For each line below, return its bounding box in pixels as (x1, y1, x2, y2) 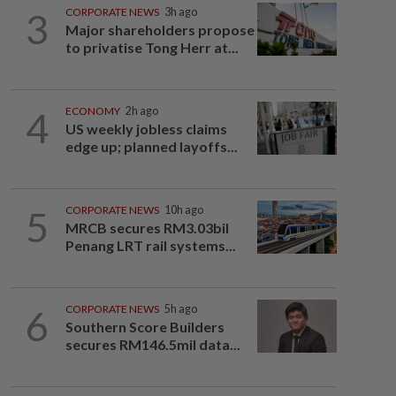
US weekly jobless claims (65, 120, 227, 137)
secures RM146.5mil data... (65, 336, 240, 353)
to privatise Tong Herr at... (65, 39, 239, 56)
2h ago (125, 104, 158, 118)
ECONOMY (65, 104, 120, 118)
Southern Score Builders (65, 318, 225, 335)
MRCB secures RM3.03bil (65, 219, 229, 236)
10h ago (164, 203, 203, 217)
